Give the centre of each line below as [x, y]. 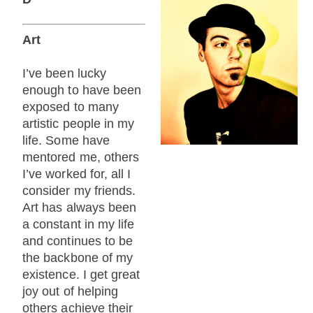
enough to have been [82, 90]
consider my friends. [79, 190]
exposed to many [71, 107]
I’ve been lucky [64, 73]
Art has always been [80, 207]
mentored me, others [81, 157]
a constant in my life [79, 224]
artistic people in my [79, 123]
